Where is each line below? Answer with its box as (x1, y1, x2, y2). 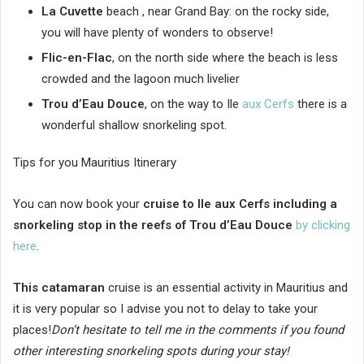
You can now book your (13, 197, 143, 212)
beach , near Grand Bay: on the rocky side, (103, 4, 329, 19)
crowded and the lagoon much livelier (41, 71, 240, 87)
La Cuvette (41, 4, 103, 19)
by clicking (296, 218, 350, 233)
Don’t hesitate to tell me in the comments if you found (51, 323, 344, 338)
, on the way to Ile (145, 97, 242, 112)
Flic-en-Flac (41, 50, 112, 66)
